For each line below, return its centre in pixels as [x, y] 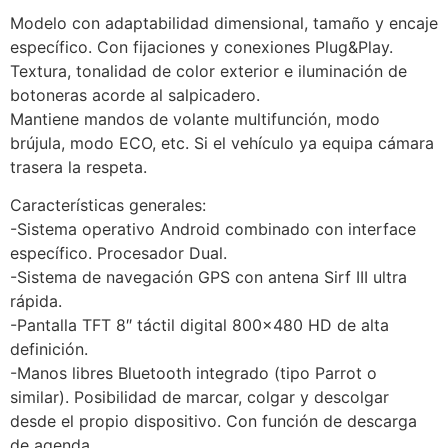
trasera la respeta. [78, 166]
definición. [49, 349]
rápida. [36, 301]
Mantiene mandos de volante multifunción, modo [195, 118]
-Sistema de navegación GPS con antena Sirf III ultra [208, 277]
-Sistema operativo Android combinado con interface [213, 229]
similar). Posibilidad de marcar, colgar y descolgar [199, 397]
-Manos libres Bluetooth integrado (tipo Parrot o [193, 373]
